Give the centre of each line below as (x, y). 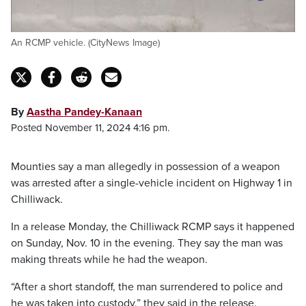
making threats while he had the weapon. (109, 260)
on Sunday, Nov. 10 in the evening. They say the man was (147, 243)
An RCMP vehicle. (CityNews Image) (85, 43)
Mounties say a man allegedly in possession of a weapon (145, 167)
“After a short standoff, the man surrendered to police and (147, 287)
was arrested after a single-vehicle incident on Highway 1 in (152, 183)
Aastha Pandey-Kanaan (84, 112)
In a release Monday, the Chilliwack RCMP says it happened (153, 227)
